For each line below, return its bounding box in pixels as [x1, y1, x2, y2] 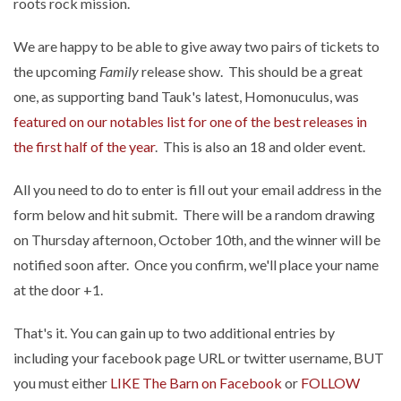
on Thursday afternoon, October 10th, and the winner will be [13, 231, 380, 248]
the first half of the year [13, 138, 155, 155]
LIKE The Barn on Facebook [110, 374, 282, 391]
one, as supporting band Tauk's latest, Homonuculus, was [13, 88, 359, 105]
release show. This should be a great [139, 63, 363, 80]
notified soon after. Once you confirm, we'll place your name [13, 256, 379, 273]
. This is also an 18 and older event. [155, 138, 365, 155]
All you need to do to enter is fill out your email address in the [13, 181, 381, 198]
